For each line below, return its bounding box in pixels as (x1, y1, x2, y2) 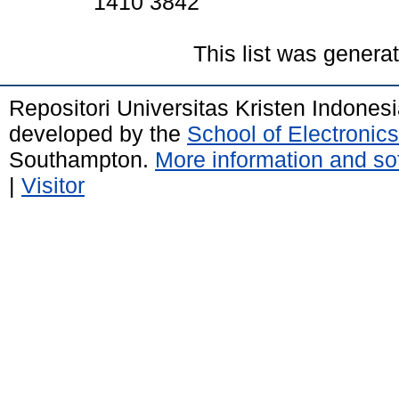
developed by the (9, 121, 187, 147)
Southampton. (9, 147, 155, 173)
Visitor (21, 173, 85, 199)
